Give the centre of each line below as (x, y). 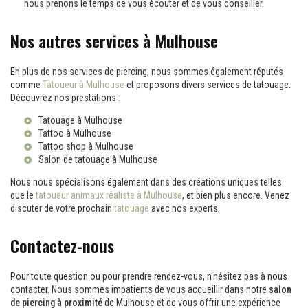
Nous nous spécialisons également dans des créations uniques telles (146, 182)
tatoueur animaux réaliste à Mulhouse (109, 195)
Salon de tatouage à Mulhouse (98, 159)
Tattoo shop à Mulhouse (86, 146)
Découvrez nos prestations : (65, 98)
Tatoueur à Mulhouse (84, 85)
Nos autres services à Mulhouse (114, 41)
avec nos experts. (185, 208)
